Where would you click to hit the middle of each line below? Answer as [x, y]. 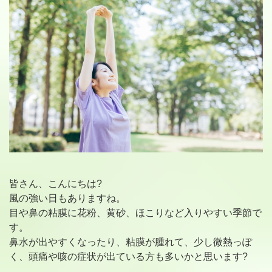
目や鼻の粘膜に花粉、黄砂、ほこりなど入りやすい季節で [135, 212]
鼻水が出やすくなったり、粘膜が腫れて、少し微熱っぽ [131, 242]
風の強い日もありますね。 [67, 198]
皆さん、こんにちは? [56, 183]
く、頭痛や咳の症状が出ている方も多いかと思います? [128, 256]
